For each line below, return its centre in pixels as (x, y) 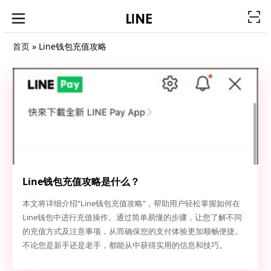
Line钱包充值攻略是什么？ (81, 182)
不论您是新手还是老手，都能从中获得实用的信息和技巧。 (124, 245)
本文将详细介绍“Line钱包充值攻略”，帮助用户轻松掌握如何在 (131, 203)
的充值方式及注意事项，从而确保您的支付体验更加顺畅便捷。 (132, 231)
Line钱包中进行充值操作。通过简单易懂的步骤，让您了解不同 (132, 217)
